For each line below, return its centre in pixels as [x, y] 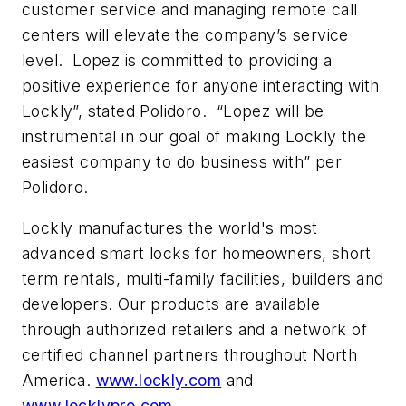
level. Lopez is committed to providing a [177, 60]
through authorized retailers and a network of [194, 330]
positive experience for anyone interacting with [201, 85]
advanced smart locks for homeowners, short [197, 254]
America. [59, 381]
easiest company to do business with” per [182, 161]
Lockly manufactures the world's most [170, 228]
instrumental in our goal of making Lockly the [194, 136]
